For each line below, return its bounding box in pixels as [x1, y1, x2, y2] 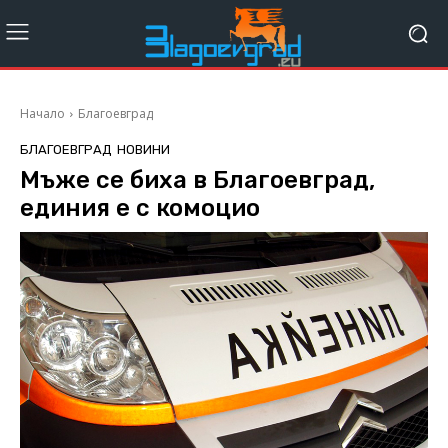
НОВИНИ [117, 142, 170, 158]
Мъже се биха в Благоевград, [20, 166, 375, 195]
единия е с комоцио [20, 194, 260, 223]
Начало [20, 105, 65, 123]
